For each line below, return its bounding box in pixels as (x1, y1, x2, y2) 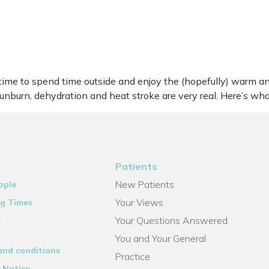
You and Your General (115, 232, 207, 244)
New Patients (115, 178, 175, 190)
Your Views (115, 196, 164, 208)
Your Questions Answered (115, 214, 228, 226)
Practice (115, 250, 151, 262)
